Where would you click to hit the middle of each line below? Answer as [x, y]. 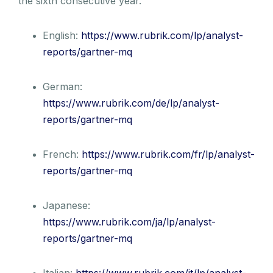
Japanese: [68, 205]
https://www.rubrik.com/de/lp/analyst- [131, 103]
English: [62, 35]
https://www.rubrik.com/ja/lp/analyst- [129, 222]
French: [62, 154]
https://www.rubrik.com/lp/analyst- [162, 35]
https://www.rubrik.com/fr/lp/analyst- [168, 154]
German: [62, 86]
